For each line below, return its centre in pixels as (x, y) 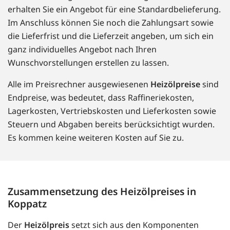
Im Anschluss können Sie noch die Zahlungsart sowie (111, 23)
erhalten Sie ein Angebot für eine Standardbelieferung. (114, 9)
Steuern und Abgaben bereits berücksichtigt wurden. (111, 124)
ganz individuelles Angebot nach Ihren (82, 50)
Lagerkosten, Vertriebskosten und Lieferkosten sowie (112, 111)
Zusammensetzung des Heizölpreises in (102, 191)
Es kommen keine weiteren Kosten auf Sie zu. (96, 138)
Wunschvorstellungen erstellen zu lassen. (88, 63)
